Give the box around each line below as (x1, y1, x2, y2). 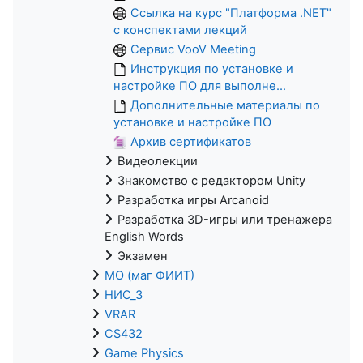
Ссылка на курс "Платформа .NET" (130, 5, 331, 20)
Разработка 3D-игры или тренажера (117, 211, 332, 227)
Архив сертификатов (130, 134, 251, 149)
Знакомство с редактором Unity (117, 173, 305, 188)
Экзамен (117, 248, 168, 263)
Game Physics (105, 345, 184, 361)
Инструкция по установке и (130, 61, 293, 76)
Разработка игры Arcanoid (117, 192, 269, 207)
